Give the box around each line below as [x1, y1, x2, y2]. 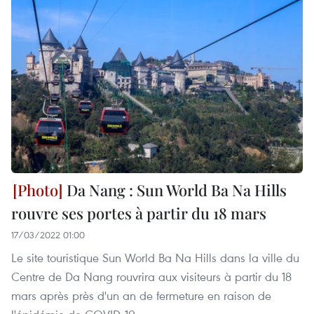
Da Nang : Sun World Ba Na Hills [63, 179, 287, 200]
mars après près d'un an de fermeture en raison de [11, 287, 271, 303]
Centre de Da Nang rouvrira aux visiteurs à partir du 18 [11, 268, 292, 285]
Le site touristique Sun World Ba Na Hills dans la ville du [11, 249, 299, 266]
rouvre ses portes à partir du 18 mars [11, 202, 266, 224]
